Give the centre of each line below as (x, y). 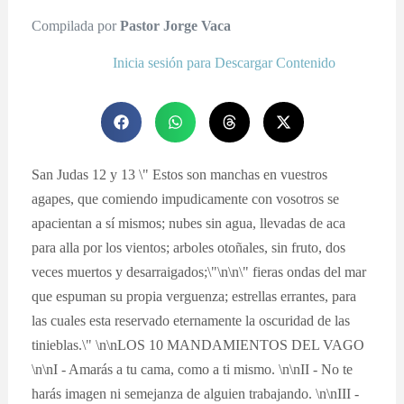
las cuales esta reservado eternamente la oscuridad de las (191, 320)
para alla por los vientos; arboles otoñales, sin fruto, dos (189, 247)
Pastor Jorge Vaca (176, 25)
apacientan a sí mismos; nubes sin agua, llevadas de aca (189, 223)
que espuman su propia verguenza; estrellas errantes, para (194, 296)
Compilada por (76, 25)
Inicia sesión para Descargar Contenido (225, 62)
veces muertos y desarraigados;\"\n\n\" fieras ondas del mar (199, 271)
